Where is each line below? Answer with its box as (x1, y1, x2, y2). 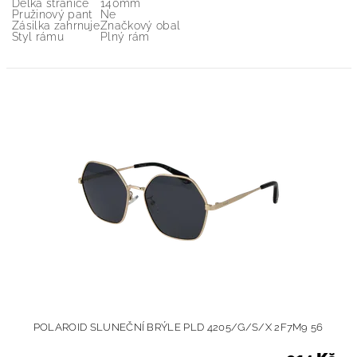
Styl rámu (12, 30, 64, 43)
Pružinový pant (12, 8, 92, 21)
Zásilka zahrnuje (12, 19, 100, 32)
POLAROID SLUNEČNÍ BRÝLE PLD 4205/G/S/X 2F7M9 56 (33, 321, 324, 333)
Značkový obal (100, 19, 181, 32)
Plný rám (100, 30, 150, 43)
